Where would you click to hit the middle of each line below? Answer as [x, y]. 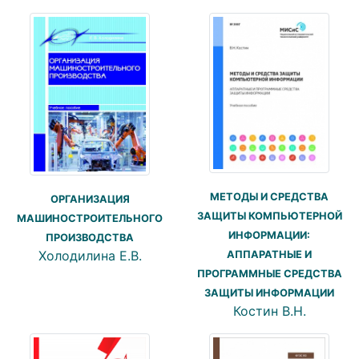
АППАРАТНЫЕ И [269, 254]
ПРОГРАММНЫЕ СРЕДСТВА [269, 273]
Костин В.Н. [269, 311]
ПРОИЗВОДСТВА [90, 237]
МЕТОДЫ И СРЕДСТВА [269, 196]
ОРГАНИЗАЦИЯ [90, 199]
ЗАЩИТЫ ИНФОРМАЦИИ [269, 292]
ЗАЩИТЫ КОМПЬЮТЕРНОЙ [269, 216]
